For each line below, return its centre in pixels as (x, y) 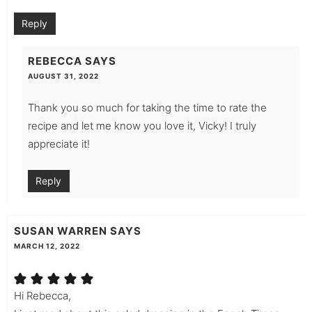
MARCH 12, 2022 (47, 245)
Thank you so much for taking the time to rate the (147, 107)
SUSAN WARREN (60, 231)
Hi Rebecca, (42, 295)
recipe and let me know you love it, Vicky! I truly (142, 125)
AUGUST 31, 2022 (63, 76)
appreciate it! (58, 143)
